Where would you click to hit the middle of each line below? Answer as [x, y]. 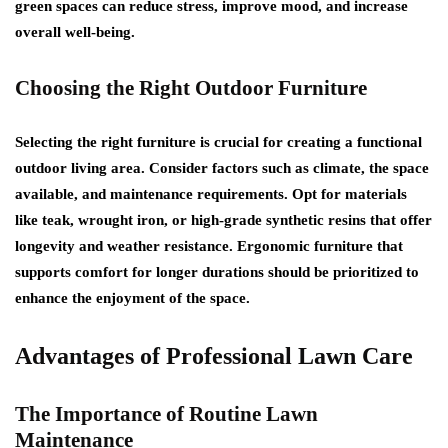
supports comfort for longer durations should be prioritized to [217, 271]
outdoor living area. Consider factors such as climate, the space [222, 167]
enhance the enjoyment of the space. [132, 297]
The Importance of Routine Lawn [166, 413]
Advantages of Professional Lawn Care [214, 355]
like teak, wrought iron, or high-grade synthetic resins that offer [223, 219]
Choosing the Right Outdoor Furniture [191, 87]
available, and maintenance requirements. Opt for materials [211, 193]
